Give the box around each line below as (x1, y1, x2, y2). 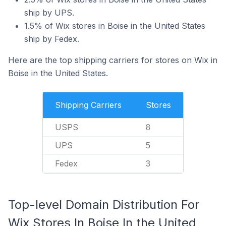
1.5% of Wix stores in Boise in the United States (24, 21, 205, 31)
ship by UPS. (24, 8, 74, 18)
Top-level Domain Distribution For (8, 197, 199, 212)
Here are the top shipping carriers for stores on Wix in (8, 55, 217, 65)
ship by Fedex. (24, 34, 79, 44)
